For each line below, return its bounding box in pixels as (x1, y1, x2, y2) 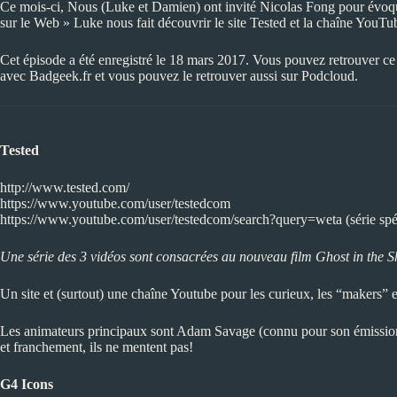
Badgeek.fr (29, 68, 91, 83)
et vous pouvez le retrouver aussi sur (91, 68, 301, 83)
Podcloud (301, 68, 354, 83)
